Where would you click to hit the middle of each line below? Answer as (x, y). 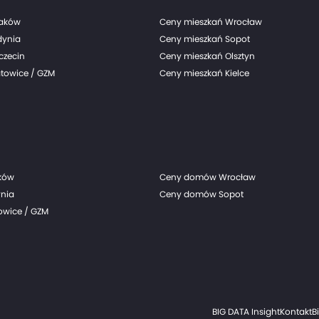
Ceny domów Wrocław (208, 177)
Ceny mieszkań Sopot (205, 39)
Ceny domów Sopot (202, 194)
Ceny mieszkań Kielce (204, 73)
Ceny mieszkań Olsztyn (207, 56)
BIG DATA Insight (246, 311)
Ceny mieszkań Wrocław (211, 22)
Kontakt (296, 311)
